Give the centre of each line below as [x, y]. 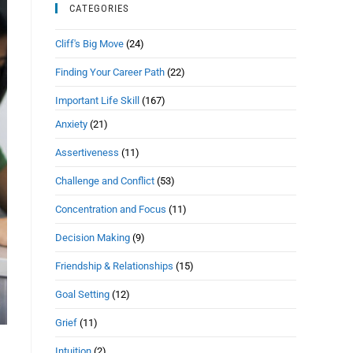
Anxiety [71, 124]
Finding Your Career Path [110, 72]
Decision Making [93, 238]
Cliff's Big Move [89, 44]
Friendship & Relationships [114, 266]
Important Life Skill [97, 100]
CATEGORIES [99, 8]
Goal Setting [82, 294]
